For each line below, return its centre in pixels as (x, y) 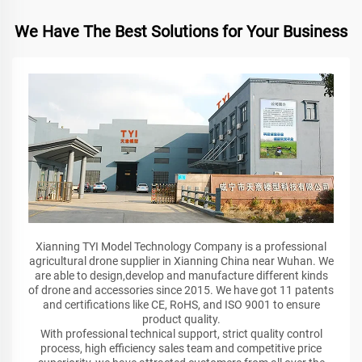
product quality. (181, 320)
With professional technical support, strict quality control (181, 334)
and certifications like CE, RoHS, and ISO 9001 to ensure (181, 305)
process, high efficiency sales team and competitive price (181, 349)
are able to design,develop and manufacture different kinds (181, 276)
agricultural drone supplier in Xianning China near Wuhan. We (181, 261)
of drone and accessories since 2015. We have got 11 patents (181, 290)
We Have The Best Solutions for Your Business (181, 32)
